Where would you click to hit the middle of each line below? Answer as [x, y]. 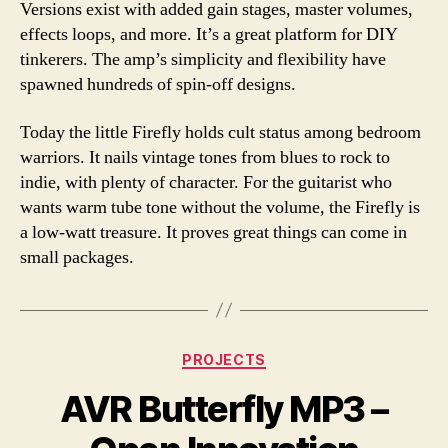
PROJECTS [224, 359]
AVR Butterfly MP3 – [224, 409]
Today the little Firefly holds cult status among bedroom [220, 132]
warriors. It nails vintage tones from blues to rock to [205, 157]
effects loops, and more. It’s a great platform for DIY [209, 34]
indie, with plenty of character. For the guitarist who [206, 182]
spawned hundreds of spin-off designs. [158, 84]
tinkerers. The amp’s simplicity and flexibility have [203, 59]
